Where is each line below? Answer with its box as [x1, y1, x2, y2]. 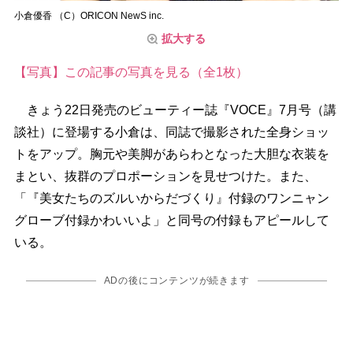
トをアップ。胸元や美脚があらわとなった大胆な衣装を [13, 147, 329, 161]
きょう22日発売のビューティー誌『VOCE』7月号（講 [13, 102, 336, 117]
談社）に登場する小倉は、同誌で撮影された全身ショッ [13, 124, 329, 139]
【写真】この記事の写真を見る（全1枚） [13, 65, 248, 79]
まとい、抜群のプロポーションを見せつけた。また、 [13, 169, 317, 183]
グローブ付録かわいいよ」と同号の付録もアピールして [13, 213, 329, 227]
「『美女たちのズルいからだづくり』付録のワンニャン [13, 191, 329, 205]
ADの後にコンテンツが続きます [103, 274, 250, 286]
